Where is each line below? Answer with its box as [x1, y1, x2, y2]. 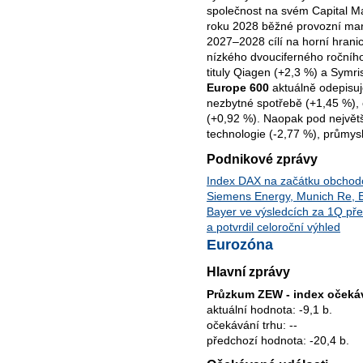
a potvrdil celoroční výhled [207, 220, 340, 234]
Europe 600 [207, 80, 269, 94]
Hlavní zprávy [207, 264, 290, 280]
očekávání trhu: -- [207, 318, 297, 331]
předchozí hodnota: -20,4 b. [207, 333, 349, 347]
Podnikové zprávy [207, 151, 318, 166]
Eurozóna [207, 237, 273, 254]
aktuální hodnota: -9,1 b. [207, 302, 332, 316]
